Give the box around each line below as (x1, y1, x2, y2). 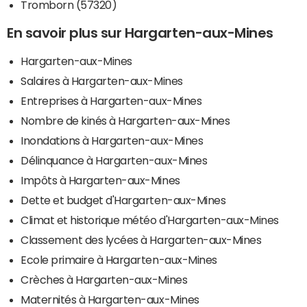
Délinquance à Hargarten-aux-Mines (21, 155, 208, 167)
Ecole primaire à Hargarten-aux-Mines (21, 254, 217, 266)
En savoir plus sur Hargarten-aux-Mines (7, 26, 273, 40)
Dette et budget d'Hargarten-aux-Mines (21, 195, 226, 206)
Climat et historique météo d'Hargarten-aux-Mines (21, 214, 279, 226)
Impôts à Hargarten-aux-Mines (21, 175, 180, 186)
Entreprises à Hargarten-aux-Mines (21, 95, 202, 107)
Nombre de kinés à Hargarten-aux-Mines (21, 115, 230, 127)
